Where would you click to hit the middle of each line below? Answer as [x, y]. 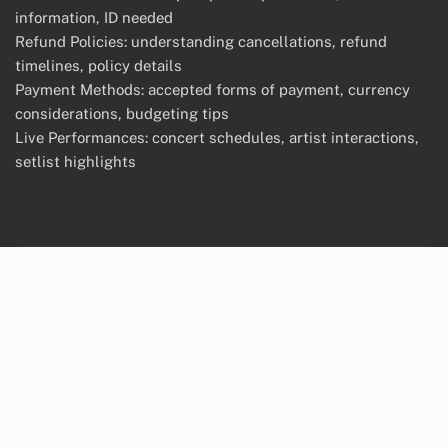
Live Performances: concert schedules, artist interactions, [217, 137]
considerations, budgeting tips [122, 113]
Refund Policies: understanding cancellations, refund [201, 41]
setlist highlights [75, 161]
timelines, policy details [98, 65]
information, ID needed [94, 17]
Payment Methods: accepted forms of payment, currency [212, 89]
